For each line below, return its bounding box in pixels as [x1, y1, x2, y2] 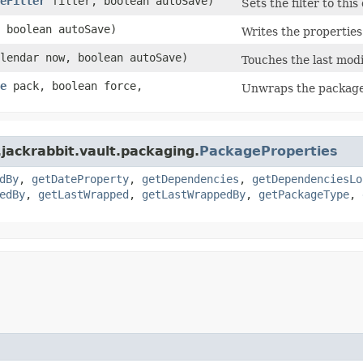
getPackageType [258, 188, 349, 201]
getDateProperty [32, 173, 129, 186]
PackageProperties [199, 143, 338, 159]
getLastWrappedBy [142, 188, 246, 201]
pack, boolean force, [6, 79, 143, 92]
